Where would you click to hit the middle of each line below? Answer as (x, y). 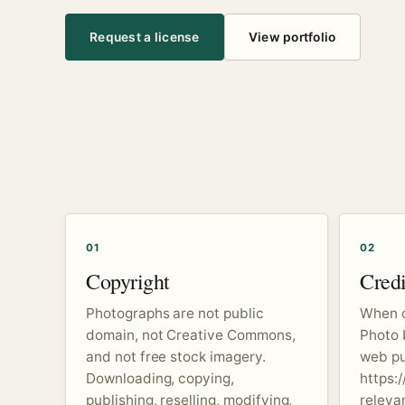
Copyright (128, 281)
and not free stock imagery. (176, 356)
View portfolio (292, 37)
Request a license (145, 37)
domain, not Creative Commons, (191, 334)
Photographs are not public (175, 313)
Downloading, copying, (160, 378)
